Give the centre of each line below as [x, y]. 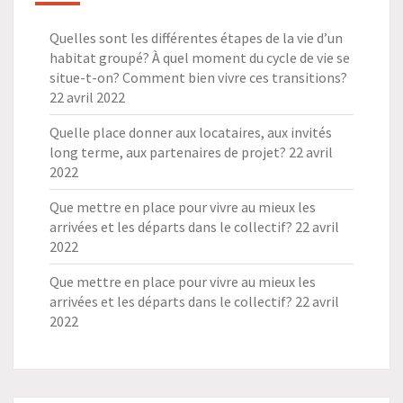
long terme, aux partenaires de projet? [168, 152]
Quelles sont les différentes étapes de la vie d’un [196, 38]
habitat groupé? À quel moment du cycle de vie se [200, 58]
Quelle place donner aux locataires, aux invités [191, 133]
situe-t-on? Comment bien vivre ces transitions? [198, 78]
